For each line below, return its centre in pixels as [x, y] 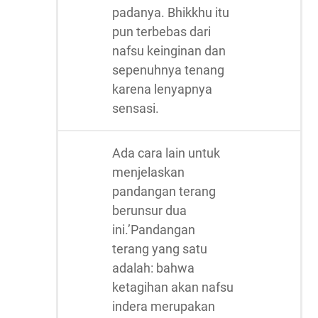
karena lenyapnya [162, 89]
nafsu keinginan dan [169, 51]
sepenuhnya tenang [168, 70]
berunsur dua [149, 210]
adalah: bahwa [153, 268]
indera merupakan [164, 306]
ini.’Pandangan [154, 230]
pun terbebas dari [161, 32]
